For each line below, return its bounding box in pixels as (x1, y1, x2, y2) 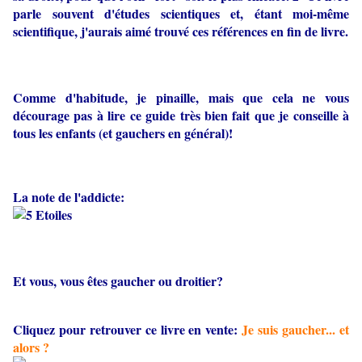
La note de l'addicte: (13, 187, 124, 206)
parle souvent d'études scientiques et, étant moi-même (13, 3, 349, 23)
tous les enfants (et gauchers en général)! (13, 123, 233, 142)
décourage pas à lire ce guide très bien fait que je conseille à (13, 105, 349, 124)
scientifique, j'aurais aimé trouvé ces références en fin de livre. (13, 21, 348, 40)
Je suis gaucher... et (242, 319, 350, 339)
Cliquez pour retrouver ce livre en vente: (13, 319, 242, 339)
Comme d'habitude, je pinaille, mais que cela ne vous (13, 87, 349, 107)
